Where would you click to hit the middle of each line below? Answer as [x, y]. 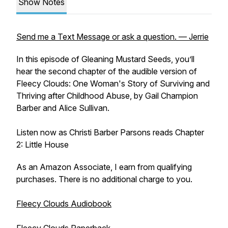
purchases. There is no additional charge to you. [104, 179]
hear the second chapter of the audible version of [107, 71]
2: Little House [42, 145]
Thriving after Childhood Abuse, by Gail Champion [107, 96]
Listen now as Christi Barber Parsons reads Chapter [110, 132]
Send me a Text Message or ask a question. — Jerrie [112, 37]
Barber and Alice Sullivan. [63, 108]
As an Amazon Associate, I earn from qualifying [104, 167]
